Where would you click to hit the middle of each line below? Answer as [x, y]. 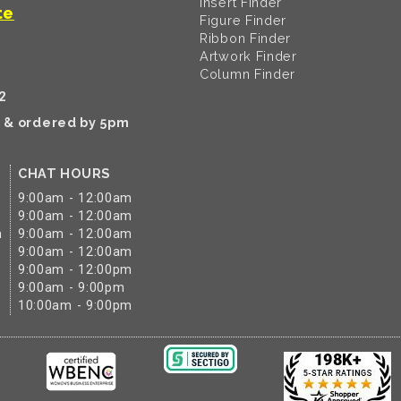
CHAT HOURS [64, 174]
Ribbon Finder [246, 38]
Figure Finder [243, 21]
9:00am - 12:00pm [75, 270]
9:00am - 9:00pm [71, 288]
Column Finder [248, 74]
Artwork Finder [248, 56]
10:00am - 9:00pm [75, 306]
